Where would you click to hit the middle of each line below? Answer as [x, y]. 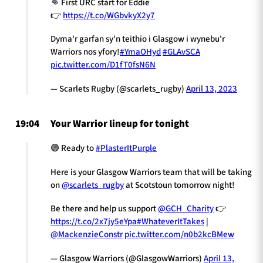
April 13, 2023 [212, 89]
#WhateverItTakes [171, 222]
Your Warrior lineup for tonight [120, 124]
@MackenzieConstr [87, 235]
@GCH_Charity [186, 209]
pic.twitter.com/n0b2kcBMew [179, 235]
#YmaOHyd [140, 52]
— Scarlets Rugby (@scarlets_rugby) [118, 89]
